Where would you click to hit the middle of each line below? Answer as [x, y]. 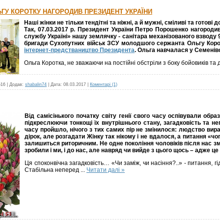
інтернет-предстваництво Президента [79, 50]
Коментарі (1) [104, 84]
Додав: [16, 84]
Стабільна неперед [53, 170]
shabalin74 [36, 84]
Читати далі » [106, 170]
